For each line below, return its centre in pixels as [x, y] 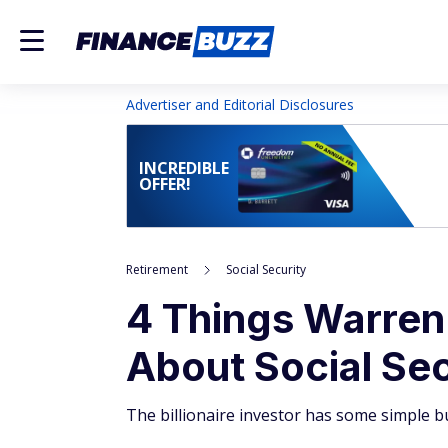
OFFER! [165, 184]
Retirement [157, 269]
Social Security [266, 269]
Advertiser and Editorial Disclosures [240, 104]
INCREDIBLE [184, 168]
